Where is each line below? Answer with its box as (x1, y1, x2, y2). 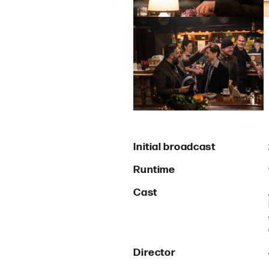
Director (133, 246, 176, 259)
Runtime (133, 163, 175, 176)
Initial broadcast (133, 140, 216, 153)
